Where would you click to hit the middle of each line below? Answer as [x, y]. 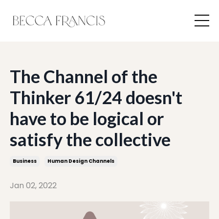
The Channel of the [84, 76]
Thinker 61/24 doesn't [96, 97]
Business [25, 161]
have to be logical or [87, 118]
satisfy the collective [90, 139]
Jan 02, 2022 [33, 185]
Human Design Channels [81, 161]
